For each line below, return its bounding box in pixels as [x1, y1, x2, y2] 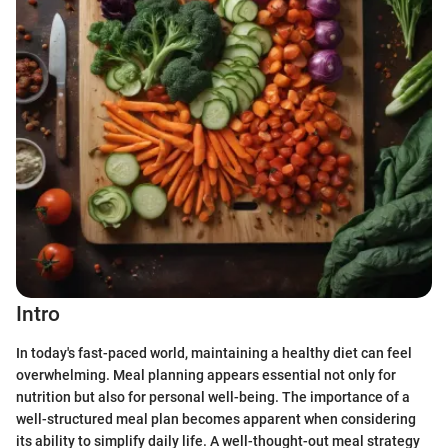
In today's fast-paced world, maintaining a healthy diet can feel [16, 344, 412, 361]
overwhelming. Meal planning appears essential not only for [16, 366, 396, 383]
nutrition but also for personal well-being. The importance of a [16, 388, 410, 405]
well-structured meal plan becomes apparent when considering [16, 410, 416, 427]
